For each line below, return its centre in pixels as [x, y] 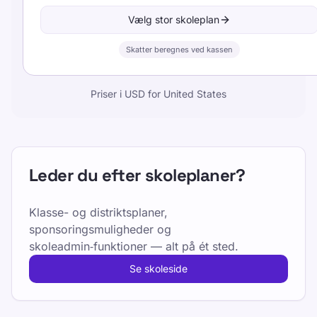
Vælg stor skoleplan [174, 19]
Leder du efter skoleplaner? [137, 175]
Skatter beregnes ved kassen [179, 50]
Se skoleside [158, 269]
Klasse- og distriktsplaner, [98, 212]
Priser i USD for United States [158, 94]
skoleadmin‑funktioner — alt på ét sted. [134, 246]
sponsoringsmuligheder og [100, 229]
